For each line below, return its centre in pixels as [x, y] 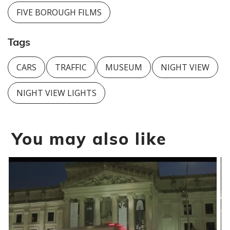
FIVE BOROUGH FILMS [59, 13]
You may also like [89, 139]
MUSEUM [123, 68]
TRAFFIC [71, 68]
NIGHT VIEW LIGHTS [56, 93]
